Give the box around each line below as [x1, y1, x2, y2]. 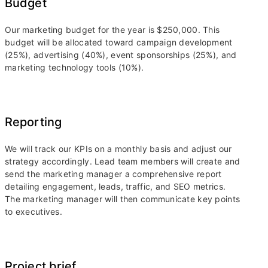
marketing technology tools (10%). [5, 62, 147, 72]
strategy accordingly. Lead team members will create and [5, 156, 240, 166]
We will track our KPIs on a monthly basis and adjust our [5, 143, 232, 154]
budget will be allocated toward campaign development [5, 36, 233, 47]
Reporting [5, 114, 62, 129]
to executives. [5, 206, 65, 217]
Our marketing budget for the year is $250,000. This [5, 24, 220, 35]
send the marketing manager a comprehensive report [5, 168, 222, 179]
